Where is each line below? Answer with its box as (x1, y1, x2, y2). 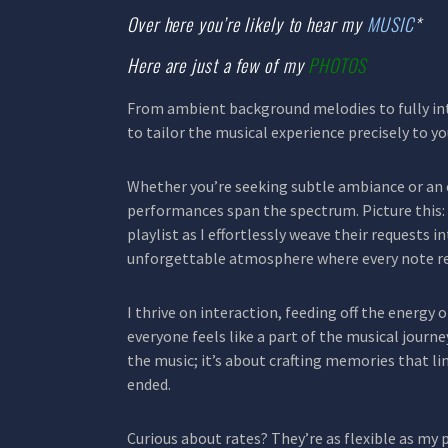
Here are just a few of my (127, 52, 309, 79)
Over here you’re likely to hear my (127, 11, 367, 38)
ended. (127, 374, 171, 395)
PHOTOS (308, 52, 366, 79)
